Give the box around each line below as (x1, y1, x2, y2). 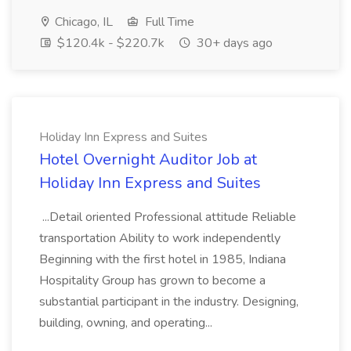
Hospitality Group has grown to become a (39, 272, 266, 289)
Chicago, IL (52, 13, 113, 31)
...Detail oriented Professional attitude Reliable (39, 208, 296, 226)
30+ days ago (194, 34, 273, 52)
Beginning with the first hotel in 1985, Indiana (39, 251, 286, 268)
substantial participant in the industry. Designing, (39, 293, 299, 310)
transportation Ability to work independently (39, 230, 280, 247)
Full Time (142, 13, 194, 31)
